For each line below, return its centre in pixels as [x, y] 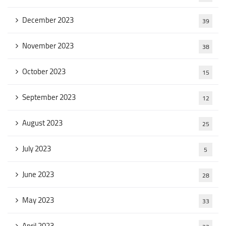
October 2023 [44, 71]
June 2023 [38, 174]
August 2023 [42, 123]
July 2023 [37, 149]
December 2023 [48, 20]
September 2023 [49, 97]
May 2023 [38, 200]
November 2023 [48, 46]
